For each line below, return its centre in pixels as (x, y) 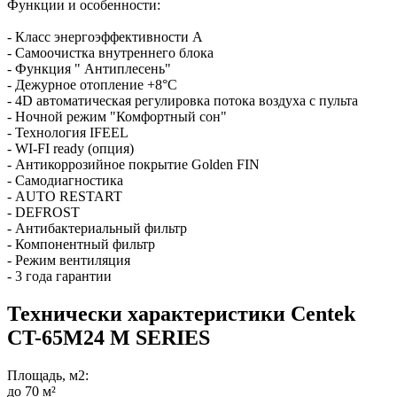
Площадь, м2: (48, 375)
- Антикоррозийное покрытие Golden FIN (133, 164)
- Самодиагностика (65, 180)
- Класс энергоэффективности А (105, 36)
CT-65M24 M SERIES (109, 337)
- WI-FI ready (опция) (70, 148)
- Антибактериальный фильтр (97, 228)
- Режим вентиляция (69, 260)
